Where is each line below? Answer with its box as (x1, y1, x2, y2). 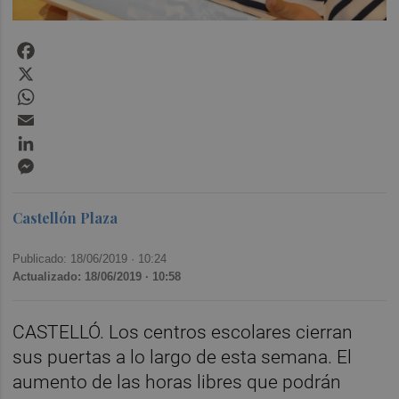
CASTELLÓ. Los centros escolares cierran (12, 321, 354, 343)
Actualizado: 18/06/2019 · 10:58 (12, 269, 182, 283)
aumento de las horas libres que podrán (12, 370, 342, 393)
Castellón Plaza (12, 208, 118, 227)
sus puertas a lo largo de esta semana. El (12, 346, 353, 368)
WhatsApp (37, 83, 102, 101)
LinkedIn (37, 129, 92, 147)
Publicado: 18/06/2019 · (12, 251, 139, 265)
